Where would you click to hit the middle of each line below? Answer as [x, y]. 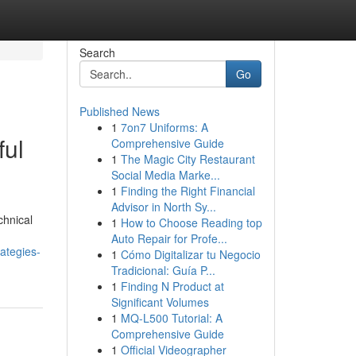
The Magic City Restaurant [188, 159]
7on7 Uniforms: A [164, 127]
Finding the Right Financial [188, 191]
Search [97, 52]
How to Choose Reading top [191, 222]
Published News [119, 111]
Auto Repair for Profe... [169, 238]
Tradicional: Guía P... [163, 270]
